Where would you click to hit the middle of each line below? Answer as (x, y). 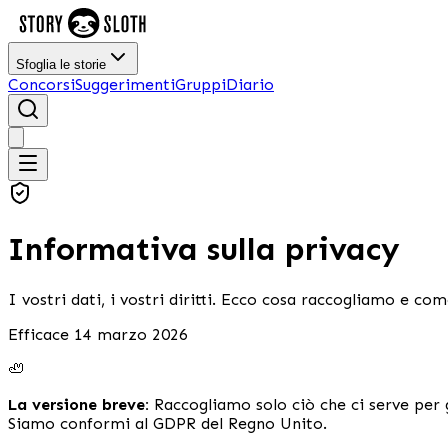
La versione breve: (78, 404)
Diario (250, 84)
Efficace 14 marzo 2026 (98, 334)
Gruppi (200, 84)
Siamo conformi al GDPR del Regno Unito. (167, 423)
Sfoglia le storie (61, 64)
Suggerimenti (125, 84)
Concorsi (41, 84)
